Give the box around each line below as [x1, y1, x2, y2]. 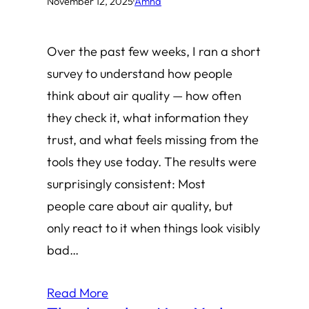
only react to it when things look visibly [47, 219, 260, 236]
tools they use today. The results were [47, 153, 257, 170]
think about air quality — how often [47, 87, 241, 103]
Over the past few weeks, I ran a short [47, 43, 261, 59]
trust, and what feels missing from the [47, 131, 259, 148]
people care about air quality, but [47, 197, 233, 214]
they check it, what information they [47, 109, 248, 126]
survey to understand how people [47, 65, 232, 81]
